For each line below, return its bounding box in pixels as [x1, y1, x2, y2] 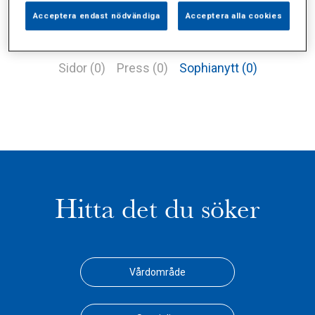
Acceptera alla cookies [185, 11, 283, 21]
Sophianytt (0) [179, 60, 257, 75]
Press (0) [116, 60, 168, 75]
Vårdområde [129, 266, 186, 278]
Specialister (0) [184, 30, 269, 45]
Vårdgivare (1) [96, 30, 173, 45]
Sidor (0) [58, 60, 105, 75]
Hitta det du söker [55, 193, 260, 226]
